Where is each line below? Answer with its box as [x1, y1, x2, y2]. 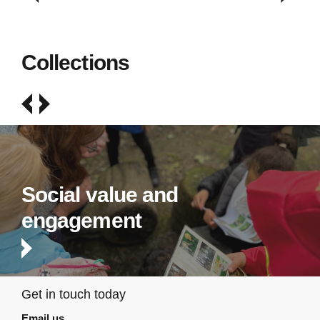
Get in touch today [21, 287, 126, 302]
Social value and [21, 183, 179, 207]
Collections [21, 50, 129, 74]
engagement [21, 209, 141, 233]
